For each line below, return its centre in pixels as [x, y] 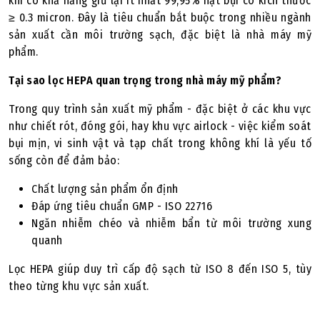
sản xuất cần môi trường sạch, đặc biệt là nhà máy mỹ [160, 35]
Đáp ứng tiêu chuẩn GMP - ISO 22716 [122, 206]
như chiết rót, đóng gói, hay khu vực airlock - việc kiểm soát [160, 126]
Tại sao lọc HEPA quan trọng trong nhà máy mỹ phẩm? [145, 80]
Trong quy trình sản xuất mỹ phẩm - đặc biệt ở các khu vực [160, 109]
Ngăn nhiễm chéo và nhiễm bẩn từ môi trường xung [171, 223]
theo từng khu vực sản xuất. [79, 286]
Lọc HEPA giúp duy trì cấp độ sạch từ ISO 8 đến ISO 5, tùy [160, 269]
